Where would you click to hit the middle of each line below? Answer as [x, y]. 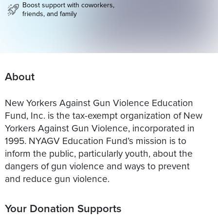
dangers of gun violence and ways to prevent [97, 165]
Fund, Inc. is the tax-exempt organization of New [104, 115]
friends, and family [50, 14]
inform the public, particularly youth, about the [99, 153]
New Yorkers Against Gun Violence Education [99, 102]
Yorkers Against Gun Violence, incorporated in [100, 127]
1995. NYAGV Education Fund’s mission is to [96, 140]
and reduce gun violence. [57, 178]
